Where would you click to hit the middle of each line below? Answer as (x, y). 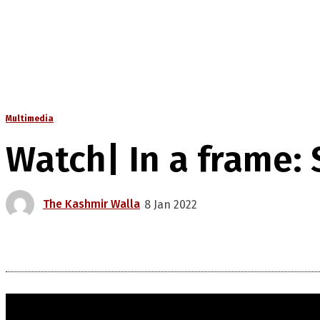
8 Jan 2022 (171, 204)
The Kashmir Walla (91, 204)
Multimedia (30, 119)
